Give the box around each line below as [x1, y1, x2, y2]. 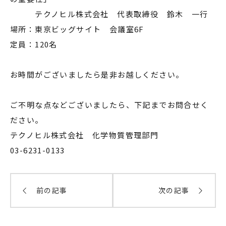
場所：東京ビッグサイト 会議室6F [10, 24, 144, 35]
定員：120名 [10, 39, 58, 50]
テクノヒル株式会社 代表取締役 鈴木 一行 [10, 9, 208, 20]
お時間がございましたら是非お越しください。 [10, 69, 184, 80]
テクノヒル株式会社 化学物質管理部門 [10, 130, 159, 141]
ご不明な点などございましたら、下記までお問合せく [10, 99, 209, 110]
